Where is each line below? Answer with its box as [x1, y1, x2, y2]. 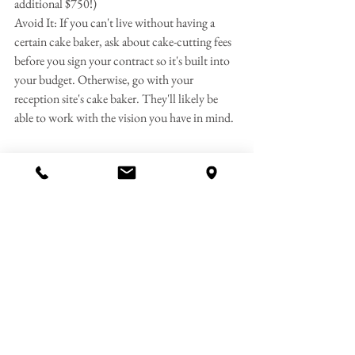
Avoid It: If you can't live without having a [14, 13, 217, 31]
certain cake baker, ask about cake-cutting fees [14, 32, 234, 50]
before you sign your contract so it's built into [14, 52, 232, 69]
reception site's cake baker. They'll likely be [14, 90, 220, 107]
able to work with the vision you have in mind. [14, 109, 234, 126]
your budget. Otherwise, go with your [14, 71, 196, 88]
